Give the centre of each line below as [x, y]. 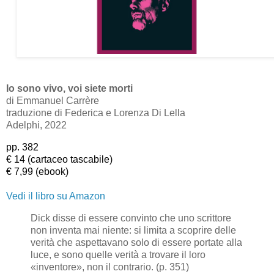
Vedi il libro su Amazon [56, 196]
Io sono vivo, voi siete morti [69, 89]
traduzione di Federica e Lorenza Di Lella [96, 113]
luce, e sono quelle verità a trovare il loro [118, 254]
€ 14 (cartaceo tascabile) [59, 160]
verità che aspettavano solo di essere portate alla [136, 242]
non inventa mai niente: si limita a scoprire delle [133, 230]
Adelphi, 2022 [36, 125]
